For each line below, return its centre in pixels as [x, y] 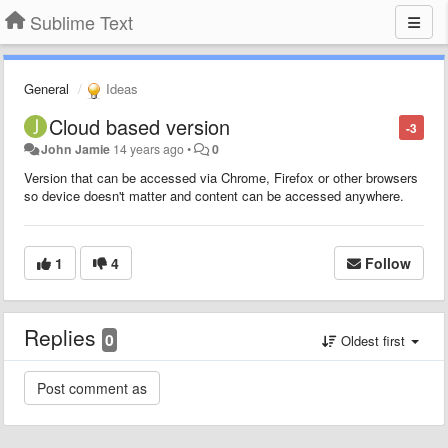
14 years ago [149, 148]
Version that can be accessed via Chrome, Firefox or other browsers [221, 177]
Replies [63, 336]
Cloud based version [139, 126]
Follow [388, 262]
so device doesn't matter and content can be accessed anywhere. [214, 195]
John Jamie [76, 148]
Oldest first [373, 340]
